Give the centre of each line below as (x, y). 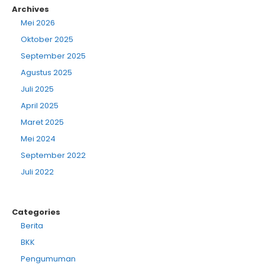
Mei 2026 (38, 23)
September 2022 (53, 155)
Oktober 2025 (47, 39)
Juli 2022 (37, 172)
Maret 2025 (42, 122)
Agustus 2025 (46, 72)
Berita (32, 226)
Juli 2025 (37, 89)
